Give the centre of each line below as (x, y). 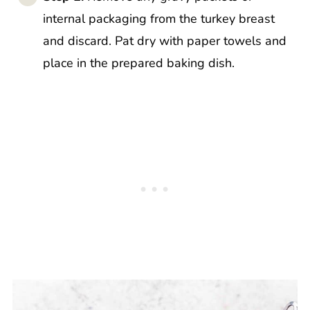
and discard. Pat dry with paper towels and (164, 41)
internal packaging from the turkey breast (158, 19)
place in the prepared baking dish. (138, 63)
